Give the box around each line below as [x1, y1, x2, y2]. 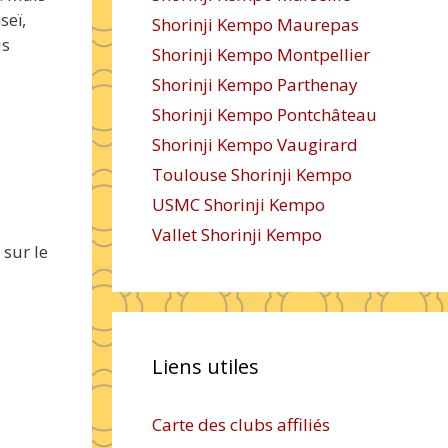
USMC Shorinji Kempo [152, 193, 325, 216]
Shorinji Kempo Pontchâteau [152, 103, 377, 126]
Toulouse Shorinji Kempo [152, 163, 352, 186]
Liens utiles [152, 353, 259, 380]
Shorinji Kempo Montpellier [152, 43, 370, 66]
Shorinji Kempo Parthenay [152, 73, 358, 96]
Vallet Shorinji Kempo [152, 223, 322, 246]
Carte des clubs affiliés [152, 413, 330, 436]
